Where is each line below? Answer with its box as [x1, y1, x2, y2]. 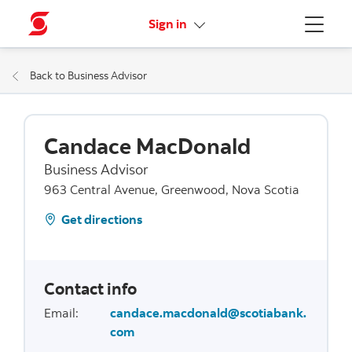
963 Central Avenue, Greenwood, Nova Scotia [43, 181, 299, 197]
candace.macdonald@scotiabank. [109, 304, 306, 321]
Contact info [43, 277, 137, 299]
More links [191, 15, 247, 31]
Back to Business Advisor [30, 68, 148, 82]
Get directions [60, 211, 142, 227]
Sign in [148, 16, 189, 31]
